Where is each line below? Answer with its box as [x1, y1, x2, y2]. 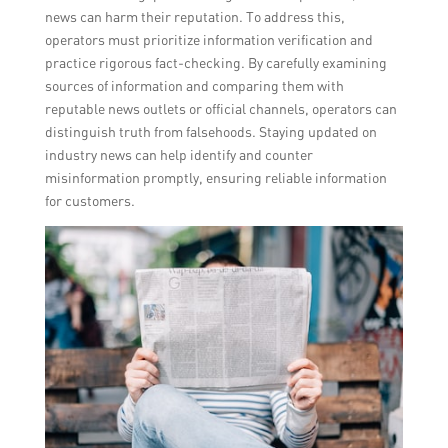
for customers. [44, 192, 135, 210]
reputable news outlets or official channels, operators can [44, 100, 397, 118]
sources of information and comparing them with [44, 77, 344, 95]
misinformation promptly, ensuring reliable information [44, 169, 387, 187]
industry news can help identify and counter [44, 146, 313, 164]
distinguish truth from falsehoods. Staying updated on [44, 123, 377, 141]
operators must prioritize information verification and [44, 31, 373, 49]
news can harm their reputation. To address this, [44, 8, 345, 26]
